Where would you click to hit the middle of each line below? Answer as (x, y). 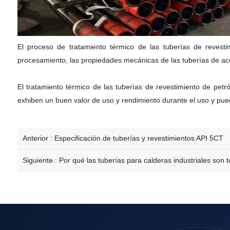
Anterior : (38, 138)
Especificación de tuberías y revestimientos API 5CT (139, 138)
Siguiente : (41, 160)
